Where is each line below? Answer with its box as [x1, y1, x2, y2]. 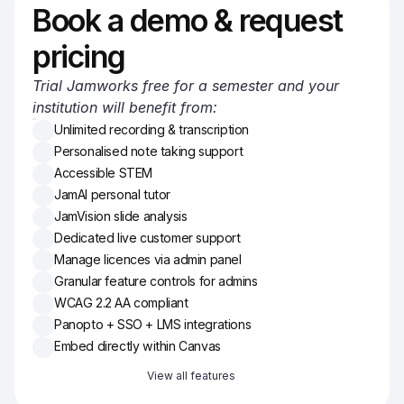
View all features [146, 368, 235, 382]
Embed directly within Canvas [54, 337, 221, 353]
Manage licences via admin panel [54, 251, 242, 267]
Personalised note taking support [54, 142, 243, 159]
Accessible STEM [54, 164, 152, 180]
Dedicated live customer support [54, 229, 241, 245]
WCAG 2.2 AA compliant [54, 294, 188, 310]
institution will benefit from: [32, 97, 217, 116]
